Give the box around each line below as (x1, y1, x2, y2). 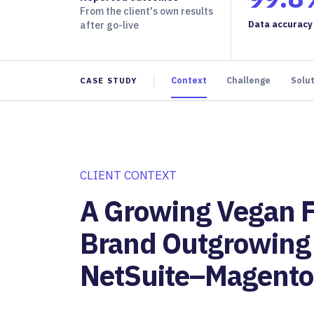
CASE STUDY (80, 75, 138, 86)
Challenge (226, 74, 271, 86)
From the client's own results (80, 4, 213, 18)
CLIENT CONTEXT (80, 167, 177, 183)
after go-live (80, 18, 139, 32)
